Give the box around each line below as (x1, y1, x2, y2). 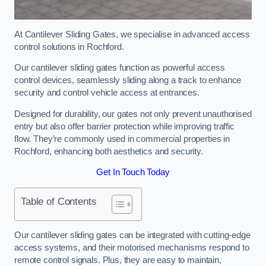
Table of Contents (21, 195, 97, 207)
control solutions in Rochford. (14, 42, 126, 52)
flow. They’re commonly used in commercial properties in (14, 134, 230, 144)
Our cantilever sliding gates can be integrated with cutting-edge (14, 230, 251, 240)
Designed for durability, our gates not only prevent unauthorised (14, 109, 252, 119)
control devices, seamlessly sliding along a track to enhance (14, 75, 242, 85)
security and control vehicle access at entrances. (14, 88, 199, 98)
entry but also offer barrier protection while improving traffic (14, 121, 235, 131)
